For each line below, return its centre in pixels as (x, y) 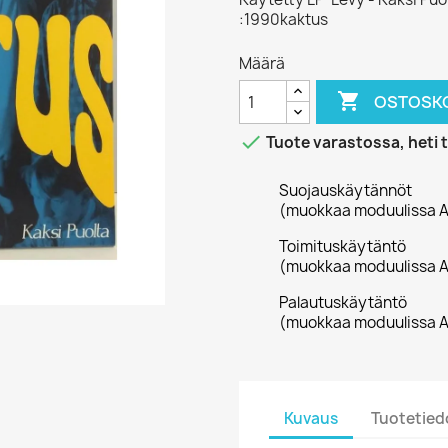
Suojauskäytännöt (345, 190)
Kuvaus (311, 418)
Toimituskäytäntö (342, 246)
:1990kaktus (283, 19)
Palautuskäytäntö (343, 302)
